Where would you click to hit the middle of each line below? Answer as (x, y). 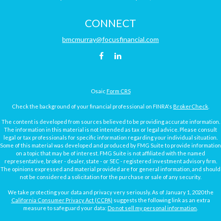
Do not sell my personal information (152, 208)
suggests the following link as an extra (161, 200)
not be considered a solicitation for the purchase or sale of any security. (110, 177)
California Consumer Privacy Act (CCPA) (62, 200)
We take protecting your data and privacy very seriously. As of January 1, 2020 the (110, 192)
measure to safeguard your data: (65, 208)
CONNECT (110, 23)
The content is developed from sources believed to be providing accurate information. (110, 121)
